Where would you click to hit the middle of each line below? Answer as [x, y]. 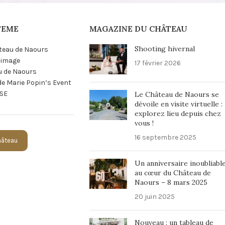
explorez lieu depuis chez [178, 114]
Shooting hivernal [164, 49]
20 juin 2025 [154, 197]
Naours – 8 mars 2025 [171, 183]
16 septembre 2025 [165, 138]
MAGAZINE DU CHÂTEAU [138, 29]
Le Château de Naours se [177, 95]
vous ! [144, 123]
